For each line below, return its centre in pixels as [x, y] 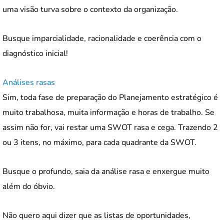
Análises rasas [29, 82]
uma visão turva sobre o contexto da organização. [90, 9]
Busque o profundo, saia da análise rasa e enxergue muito [106, 171]
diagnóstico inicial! [35, 53]
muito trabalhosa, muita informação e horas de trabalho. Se [108, 112]
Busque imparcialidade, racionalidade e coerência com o [102, 38]
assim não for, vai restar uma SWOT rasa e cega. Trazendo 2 [110, 127]
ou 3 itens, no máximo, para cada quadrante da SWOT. [100, 142]
